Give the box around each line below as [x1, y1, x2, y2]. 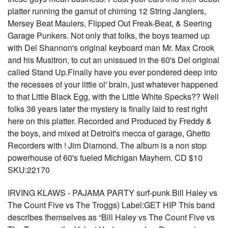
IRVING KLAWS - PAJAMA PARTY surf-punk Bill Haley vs [8, 187, 217, 198]
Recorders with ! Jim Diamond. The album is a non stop [8, 139, 207, 151]
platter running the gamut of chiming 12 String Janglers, [8, 5, 206, 17]
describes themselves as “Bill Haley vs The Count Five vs [8, 211, 215, 223]
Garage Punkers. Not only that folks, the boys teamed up [8, 30, 210, 41]
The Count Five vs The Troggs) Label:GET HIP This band [8, 199, 215, 211]
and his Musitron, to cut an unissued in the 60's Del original [8, 54, 219, 66]
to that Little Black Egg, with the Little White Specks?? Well [8, 91, 219, 102]
